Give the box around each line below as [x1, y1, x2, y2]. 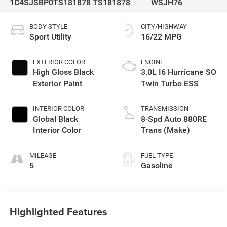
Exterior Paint [32, 78, 82, 88]
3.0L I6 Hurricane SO [141, 67, 216, 77]
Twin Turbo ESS [141, 78, 199, 88]
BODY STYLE [29, 22, 67, 30]
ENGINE [141, 58, 164, 66]
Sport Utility [29, 31, 71, 42]
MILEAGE [29, 151, 56, 159]
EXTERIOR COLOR [32, 58, 85, 66]
